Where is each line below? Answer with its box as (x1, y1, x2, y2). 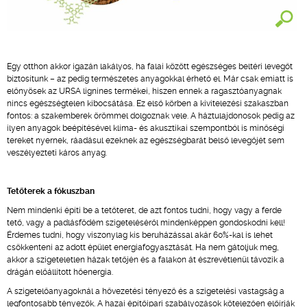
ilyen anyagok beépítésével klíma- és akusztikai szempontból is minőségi (7, 123, 284, 133)
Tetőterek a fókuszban (7, 186, 95, 196)
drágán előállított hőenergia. (7, 267, 113, 277)
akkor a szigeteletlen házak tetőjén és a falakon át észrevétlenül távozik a (7, 255, 284, 265)
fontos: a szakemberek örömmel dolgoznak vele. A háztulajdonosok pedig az (7, 111, 295, 121)
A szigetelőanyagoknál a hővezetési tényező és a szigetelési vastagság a (7, 286, 284, 296)
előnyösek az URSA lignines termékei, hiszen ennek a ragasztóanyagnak (7, 86, 282, 96)
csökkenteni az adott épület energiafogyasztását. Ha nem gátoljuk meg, (7, 243, 279, 252)
